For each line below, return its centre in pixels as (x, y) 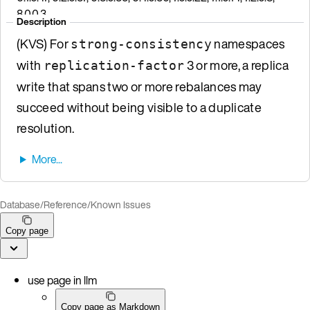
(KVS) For (44, 43)
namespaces (248, 43)
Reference (65, 204)
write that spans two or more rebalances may (139, 86)
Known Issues (121, 204)
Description (42, 21)
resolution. (46, 128)
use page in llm (62, 280)
